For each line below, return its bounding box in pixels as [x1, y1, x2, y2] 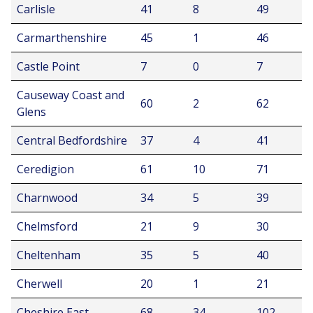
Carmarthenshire [17, 30, 107, 45]
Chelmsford [17, 219, 78, 234]
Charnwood [17, 190, 78, 205]
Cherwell [17, 276, 62, 291]
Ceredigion [17, 161, 74, 177]
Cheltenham [17, 247, 80, 263]
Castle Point [17, 59, 80, 74]
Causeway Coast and [17, 87, 124, 103]
